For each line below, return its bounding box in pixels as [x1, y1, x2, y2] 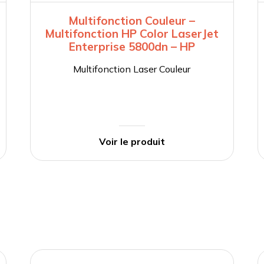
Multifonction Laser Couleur [73, 63, 191, 75]
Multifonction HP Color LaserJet [45, 27, 219, 41]
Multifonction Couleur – [68, 14, 195, 28]
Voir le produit [98, 136, 165, 148]
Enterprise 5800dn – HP [68, 39, 195, 54]
